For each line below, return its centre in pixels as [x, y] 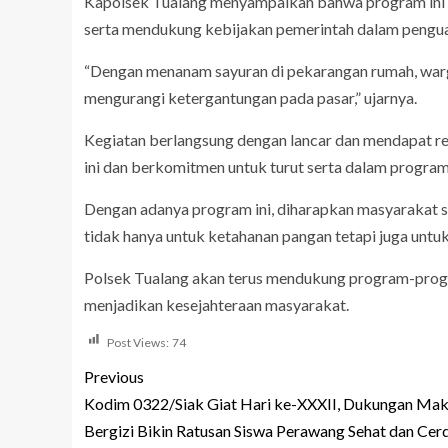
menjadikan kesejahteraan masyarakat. [216, 304]
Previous [114, 376]
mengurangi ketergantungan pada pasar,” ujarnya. [250, 97]
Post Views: [138, 342]
